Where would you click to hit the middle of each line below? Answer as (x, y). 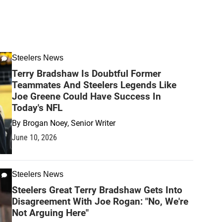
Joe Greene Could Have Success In (86, 96)
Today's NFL (37, 108)
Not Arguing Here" (50, 213)
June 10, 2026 (34, 138)
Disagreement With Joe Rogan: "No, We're (100, 201)
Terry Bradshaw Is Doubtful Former (86, 74)
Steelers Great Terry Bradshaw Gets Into (97, 190)
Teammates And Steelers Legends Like (94, 85)
